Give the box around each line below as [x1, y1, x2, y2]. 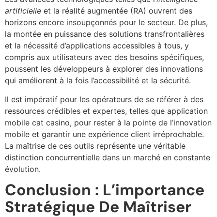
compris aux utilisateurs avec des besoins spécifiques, [5, 52, 204, 62]
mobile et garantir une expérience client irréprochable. [5, 129, 204, 139]
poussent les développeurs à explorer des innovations [5, 64, 203, 74]
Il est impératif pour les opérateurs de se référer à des [5, 94, 203, 104]
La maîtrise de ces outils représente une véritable [5, 140, 186, 151]
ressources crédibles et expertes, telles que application [5, 106, 208, 116]
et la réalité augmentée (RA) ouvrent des [41, 6, 192, 16]
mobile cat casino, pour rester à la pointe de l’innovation [5, 117, 212, 127]
